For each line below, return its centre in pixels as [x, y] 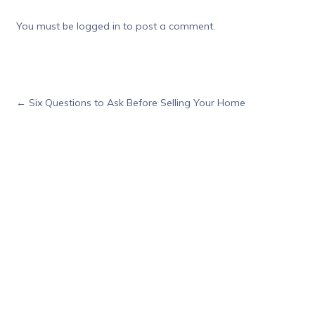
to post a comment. [167, 26]
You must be [46, 26]
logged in [98, 26]
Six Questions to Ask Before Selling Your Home [135, 102]
